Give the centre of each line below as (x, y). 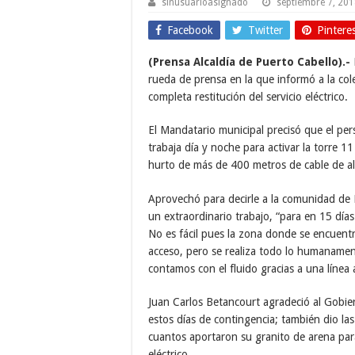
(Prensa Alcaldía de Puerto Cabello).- (249, 61)
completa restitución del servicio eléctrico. (248, 96)
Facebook (190, 30)
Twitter (265, 30)
